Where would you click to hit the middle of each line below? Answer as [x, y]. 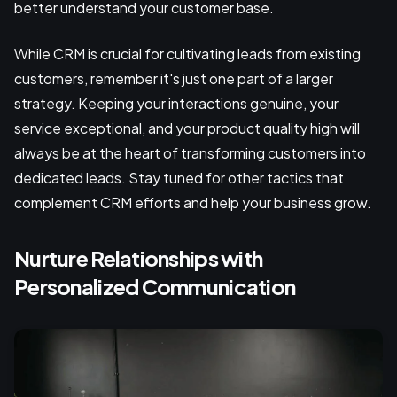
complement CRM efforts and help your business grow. [193, 203]
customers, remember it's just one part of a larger [174, 79]
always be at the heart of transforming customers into [190, 153]
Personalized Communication [155, 287]
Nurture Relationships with [139, 258]
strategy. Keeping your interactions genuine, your [176, 104]
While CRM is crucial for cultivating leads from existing [187, 54]
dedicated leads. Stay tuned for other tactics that [179, 178]
